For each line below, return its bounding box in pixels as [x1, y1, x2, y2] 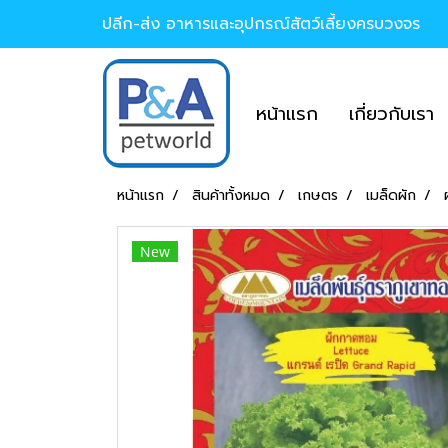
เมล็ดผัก [366, 185, 416, 206]
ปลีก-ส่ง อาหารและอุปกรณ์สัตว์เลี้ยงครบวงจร [102, 11, 420, 36]
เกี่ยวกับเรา [349, 99, 434, 128]
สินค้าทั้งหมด [192, 185, 270, 206]
